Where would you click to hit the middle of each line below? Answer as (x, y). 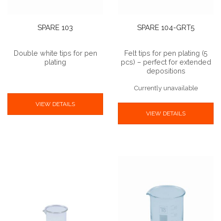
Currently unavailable (166, 88)
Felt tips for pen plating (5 (166, 54)
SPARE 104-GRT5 (166, 28)
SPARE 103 (55, 28)
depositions (166, 71)
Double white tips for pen (55, 54)
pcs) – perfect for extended (166, 62)
